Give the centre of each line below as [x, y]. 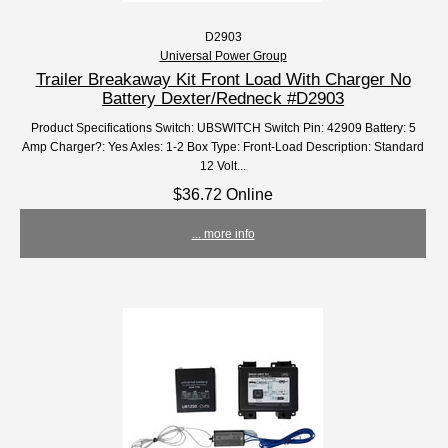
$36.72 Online [223, 194]
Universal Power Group [223, 56]
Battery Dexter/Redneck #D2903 [223, 98]
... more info [223, 234]
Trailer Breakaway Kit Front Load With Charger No [223, 79]
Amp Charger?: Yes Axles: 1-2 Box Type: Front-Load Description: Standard [223, 147]
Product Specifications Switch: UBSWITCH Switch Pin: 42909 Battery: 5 [223, 128]
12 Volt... [223, 166]
